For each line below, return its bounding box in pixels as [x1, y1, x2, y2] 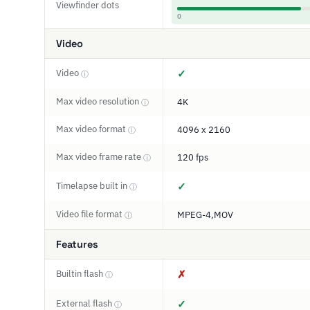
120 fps [177, 152, 208, 163]
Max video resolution [56, 95, 141, 107]
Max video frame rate [56, 151, 143, 163]
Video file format [56, 208, 125, 220]
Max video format [56, 123, 128, 135]
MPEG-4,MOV [177, 209, 233, 221]
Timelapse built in [56, 180, 129, 192]
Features [56, 238, 98, 250]
